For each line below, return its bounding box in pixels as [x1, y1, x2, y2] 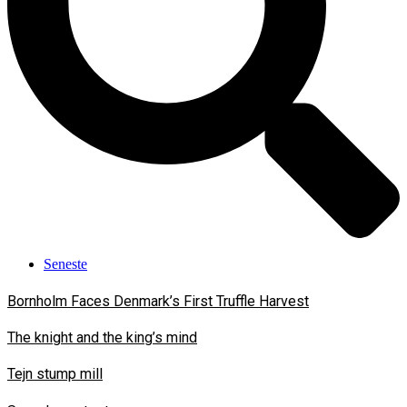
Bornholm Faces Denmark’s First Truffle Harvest [7, 292, 309, 310]
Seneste [44, 256, 87, 273]
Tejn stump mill [7, 365, 103, 383]
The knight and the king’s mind [7, 329, 197, 347]
